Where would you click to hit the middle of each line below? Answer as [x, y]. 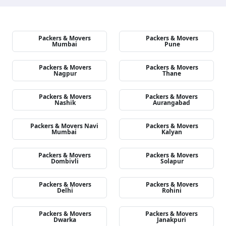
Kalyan [172, 132]
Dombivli [65, 161]
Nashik [65, 103]
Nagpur [65, 73]
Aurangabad [171, 103]
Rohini [172, 190]
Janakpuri [172, 220]
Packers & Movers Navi [64, 126]
